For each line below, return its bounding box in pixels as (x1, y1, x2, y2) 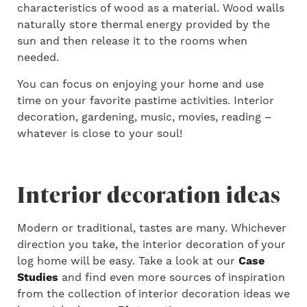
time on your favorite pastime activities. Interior (17, 93, 274, 108)
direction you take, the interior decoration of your (17, 237, 286, 251)
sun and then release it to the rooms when (17, 34, 247, 48)
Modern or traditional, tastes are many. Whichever (17, 221, 286, 235)
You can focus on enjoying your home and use (17, 77, 264, 91)
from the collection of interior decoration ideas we (17, 286, 290, 301)
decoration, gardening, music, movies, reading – (17, 110, 272, 124)
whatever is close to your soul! (17, 126, 182, 140)
